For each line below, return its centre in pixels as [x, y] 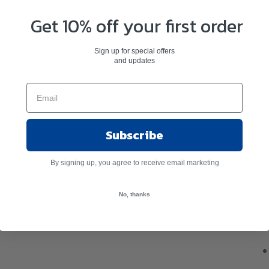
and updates [134, 60]
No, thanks [134, 194]
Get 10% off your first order [134, 26]
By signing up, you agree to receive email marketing [134, 162]
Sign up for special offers [134, 51]
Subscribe [134, 135]
